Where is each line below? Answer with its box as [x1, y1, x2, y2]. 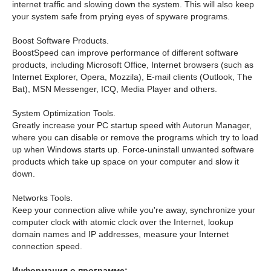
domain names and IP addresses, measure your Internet [12, 229, 229, 239]
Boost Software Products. [12, 36, 109, 45]
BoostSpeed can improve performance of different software [12, 48, 238, 57]
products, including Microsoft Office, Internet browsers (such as [12, 60, 253, 70]
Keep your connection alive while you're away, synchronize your [12, 205, 255, 215]
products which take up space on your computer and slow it [12, 157, 239, 166]
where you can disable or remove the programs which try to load [12, 132, 258, 142]
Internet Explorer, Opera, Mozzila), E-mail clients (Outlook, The [12, 72, 252, 82]
